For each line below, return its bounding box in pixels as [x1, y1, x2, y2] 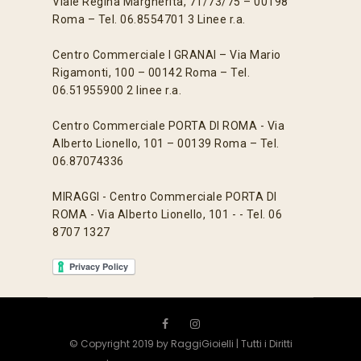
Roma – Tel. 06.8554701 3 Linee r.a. [52, 13, 246, 26]
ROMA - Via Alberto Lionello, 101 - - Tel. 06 [52, 208, 282, 221]
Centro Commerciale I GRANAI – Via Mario [52, 48, 281, 61]
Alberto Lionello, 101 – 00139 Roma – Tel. [52, 137, 280, 150]
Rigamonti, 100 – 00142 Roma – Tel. [52, 66, 250, 79]
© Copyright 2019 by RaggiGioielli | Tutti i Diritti [68, 337, 293, 351]
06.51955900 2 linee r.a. [52, 84, 181, 97]
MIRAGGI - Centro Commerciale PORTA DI [52, 190, 277, 203]
